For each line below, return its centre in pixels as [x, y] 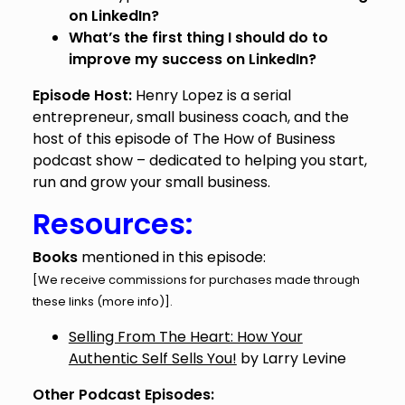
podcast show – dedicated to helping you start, [199, 160]
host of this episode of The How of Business [184, 138]
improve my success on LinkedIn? [192, 59]
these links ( [67, 301]
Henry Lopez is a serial [211, 95]
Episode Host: [82, 95]
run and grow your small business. [151, 182]
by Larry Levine [291, 358]
